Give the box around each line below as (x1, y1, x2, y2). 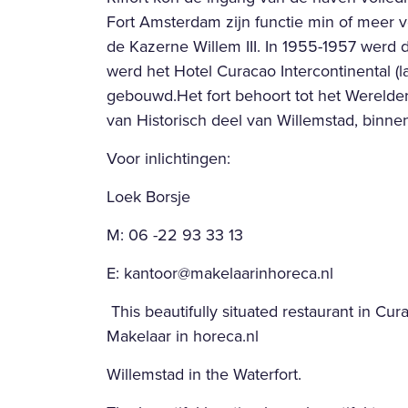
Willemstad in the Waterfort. (107, 362, 301, 385)
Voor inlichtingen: (107, 146, 230, 169)
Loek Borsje (107, 184, 190, 208)
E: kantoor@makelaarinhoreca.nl (107, 260, 333, 284)
